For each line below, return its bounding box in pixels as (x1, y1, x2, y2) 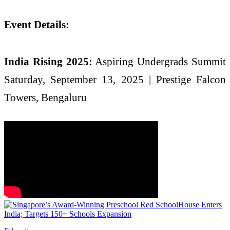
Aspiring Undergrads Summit (92, 55, 226, 68)
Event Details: (4, 18, 69, 31)
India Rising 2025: (4, 55, 92, 68)
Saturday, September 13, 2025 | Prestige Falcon (4, 73, 226, 86)
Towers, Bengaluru (4, 91, 87, 104)
